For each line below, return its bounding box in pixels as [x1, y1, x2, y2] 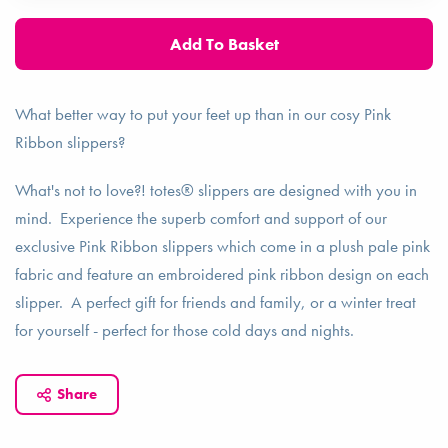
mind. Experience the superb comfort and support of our [15, 207, 387, 230]
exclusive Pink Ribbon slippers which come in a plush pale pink [15, 235, 430, 258]
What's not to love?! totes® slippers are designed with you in [15, 179, 417, 202]
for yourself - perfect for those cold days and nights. [15, 319, 362, 342]
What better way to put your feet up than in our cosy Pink [15, 103, 391, 126]
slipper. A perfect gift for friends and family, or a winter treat [15, 291, 416, 314]
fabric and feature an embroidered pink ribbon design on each [15, 263, 429, 286]
